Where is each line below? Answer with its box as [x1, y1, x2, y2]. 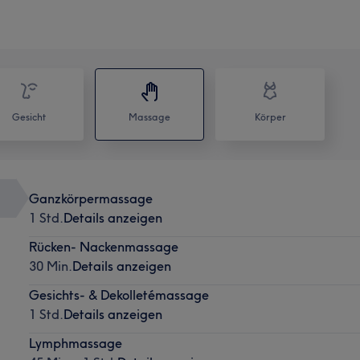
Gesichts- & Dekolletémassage [28, 286, 209, 303]
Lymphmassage [28, 334, 122, 351]
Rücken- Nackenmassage [28, 238, 178, 255]
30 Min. [28, 257, 72, 274]
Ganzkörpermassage [28, 190, 153, 207]
